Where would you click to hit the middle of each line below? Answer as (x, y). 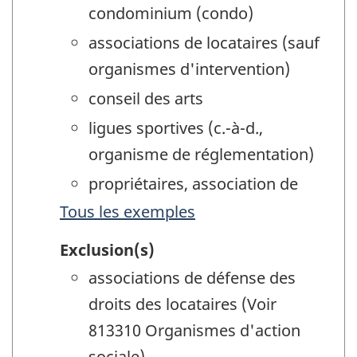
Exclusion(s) (107, 250)
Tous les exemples (127, 211)
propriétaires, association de (193, 183)
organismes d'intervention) (189, 69)
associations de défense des (192, 278)
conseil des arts (146, 98)
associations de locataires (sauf (204, 42)
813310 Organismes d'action (194, 331)
